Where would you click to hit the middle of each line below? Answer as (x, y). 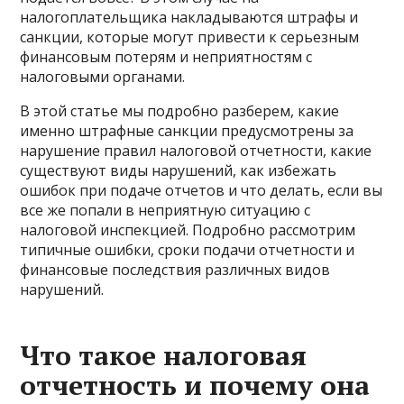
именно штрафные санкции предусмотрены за (187, 131)
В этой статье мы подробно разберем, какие (180, 111)
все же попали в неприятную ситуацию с (165, 211)
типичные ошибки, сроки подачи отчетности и (188, 250)
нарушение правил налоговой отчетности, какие (196, 151)
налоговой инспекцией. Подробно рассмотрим (188, 230)
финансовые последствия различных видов (175, 270)
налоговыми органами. (103, 77)
